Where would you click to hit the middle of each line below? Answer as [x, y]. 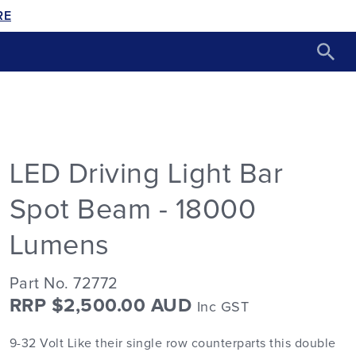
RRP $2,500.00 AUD [103, 306]
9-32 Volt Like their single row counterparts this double [172, 343]
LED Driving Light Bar [146, 174]
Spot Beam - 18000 [133, 210]
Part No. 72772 [64, 284]
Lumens [59, 246]
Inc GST [223, 308]
